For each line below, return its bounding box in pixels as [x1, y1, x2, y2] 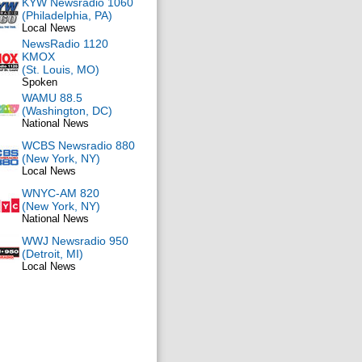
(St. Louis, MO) [22, 63, 99, 76]
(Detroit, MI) [22, 247, 83, 260]
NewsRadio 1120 [22, 37, 108, 50]
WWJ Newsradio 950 [22, 234, 128, 247]
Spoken [22, 76, 57, 88]
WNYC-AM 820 [22, 187, 99, 200]
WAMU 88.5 [22, 91, 82, 104]
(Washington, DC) [22, 104, 112, 117]
